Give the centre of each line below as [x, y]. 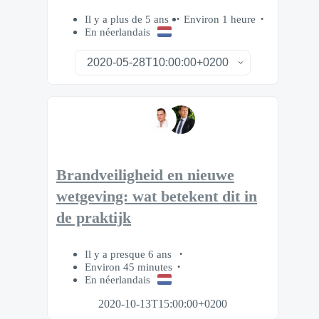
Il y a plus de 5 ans [128, 19]
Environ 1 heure [220, 19]
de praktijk [94, 218]
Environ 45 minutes [129, 266]
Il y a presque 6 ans [130, 253]
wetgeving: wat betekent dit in [157, 197]
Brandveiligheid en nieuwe [145, 176]
